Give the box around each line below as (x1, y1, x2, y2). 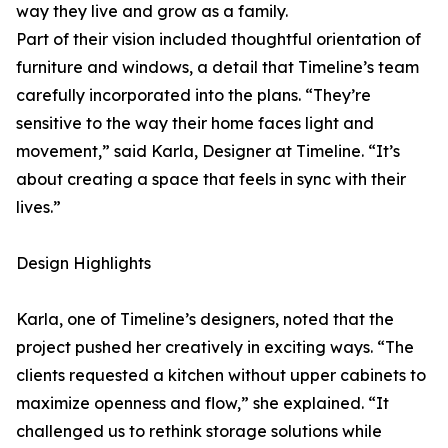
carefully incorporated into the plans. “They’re (16, 85, 371, 105)
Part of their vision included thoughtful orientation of (16, 29, 421, 49)
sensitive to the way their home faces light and (16, 113, 374, 133)
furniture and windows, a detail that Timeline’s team (16, 57, 419, 77)
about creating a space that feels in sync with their (16, 169, 406, 189)
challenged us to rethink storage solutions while (16, 421, 382, 441)
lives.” (16, 197, 61, 217)
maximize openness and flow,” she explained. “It (16, 393, 389, 413)
